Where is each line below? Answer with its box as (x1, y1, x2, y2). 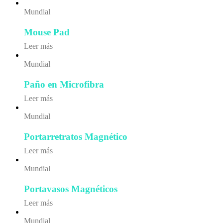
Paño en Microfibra (24, 79, 104, 90)
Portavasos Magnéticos (24, 183, 117, 194)
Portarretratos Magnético (24, 131, 127, 142)
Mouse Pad (24, 27, 70, 38)
